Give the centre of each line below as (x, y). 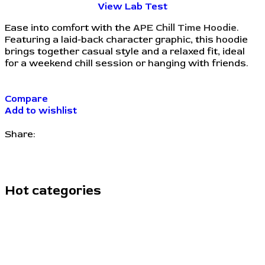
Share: (20, 135)
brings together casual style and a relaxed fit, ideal (125, 52)
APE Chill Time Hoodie (185, 28)
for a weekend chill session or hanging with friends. (126, 64)
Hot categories (53, 190)
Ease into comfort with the (69, 28)
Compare (26, 99)
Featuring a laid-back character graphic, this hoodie (126, 40)
